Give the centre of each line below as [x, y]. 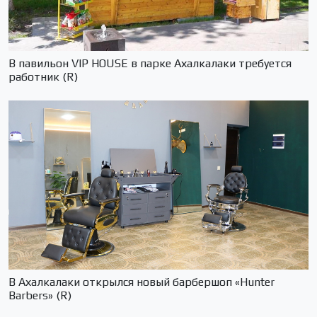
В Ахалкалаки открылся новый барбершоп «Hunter [142, 282]
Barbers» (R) [40, 295]
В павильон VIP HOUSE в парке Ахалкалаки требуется [150, 63]
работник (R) [43, 77]
